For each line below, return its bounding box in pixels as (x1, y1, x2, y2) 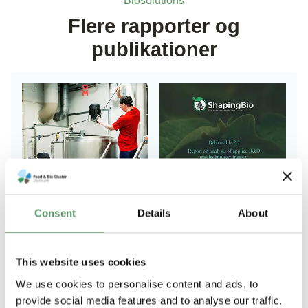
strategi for (33, 286, 103, 304)
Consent (34, 207, 76, 219)
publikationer (91, 38, 217, 61)
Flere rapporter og (68, 15, 240, 38)
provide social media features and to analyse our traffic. (16, 294, 283, 306)
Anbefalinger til (33, 264, 132, 282)
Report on (170, 264, 236, 282)
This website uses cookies (16, 256, 146, 268)
